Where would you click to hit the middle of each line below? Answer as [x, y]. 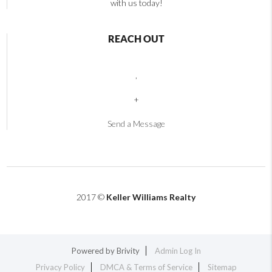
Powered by [94, 250]
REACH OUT [136, 39]
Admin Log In [178, 250]
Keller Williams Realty [151, 197]
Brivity [128, 250]
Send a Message [136, 123]
